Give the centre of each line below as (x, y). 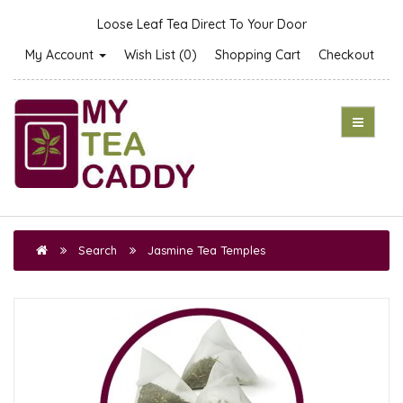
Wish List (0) (160, 55)
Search (98, 251)
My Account (61, 55)
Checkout (346, 55)
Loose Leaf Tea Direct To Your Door (201, 24)
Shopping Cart (257, 55)
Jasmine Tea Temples (206, 251)
